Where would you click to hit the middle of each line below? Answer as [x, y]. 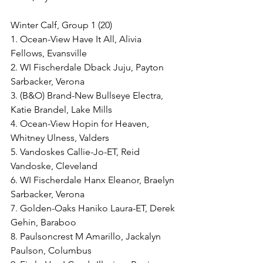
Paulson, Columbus [51, 250]
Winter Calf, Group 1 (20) [61, 25]
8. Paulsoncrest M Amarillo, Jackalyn [87, 236]
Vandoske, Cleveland [54, 166]
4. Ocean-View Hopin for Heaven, [81, 124]
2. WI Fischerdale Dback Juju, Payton [88, 67]
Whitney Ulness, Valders [60, 138]
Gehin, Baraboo [43, 222]
